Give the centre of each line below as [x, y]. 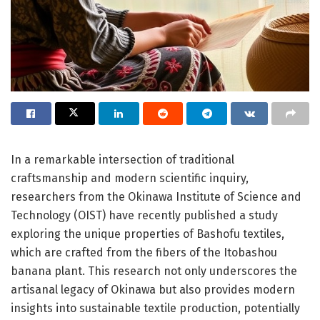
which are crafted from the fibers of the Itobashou [144, 252]
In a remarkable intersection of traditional [122, 159]
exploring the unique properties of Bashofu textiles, [147, 234]
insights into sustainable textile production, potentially [155, 308]
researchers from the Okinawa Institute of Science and [156, 196]
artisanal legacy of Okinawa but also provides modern [153, 289]
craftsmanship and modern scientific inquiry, [130, 178]
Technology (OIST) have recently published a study [144, 215]
